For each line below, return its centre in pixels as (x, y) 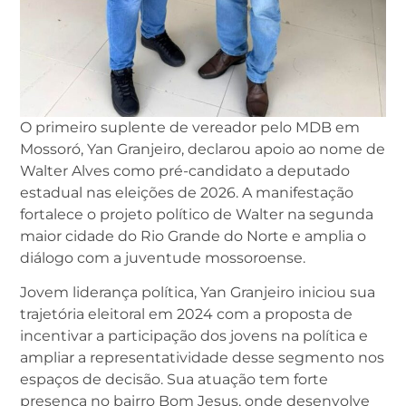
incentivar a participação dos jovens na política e (194, 336)
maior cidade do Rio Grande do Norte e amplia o (193, 237)
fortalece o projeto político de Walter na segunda (197, 215)
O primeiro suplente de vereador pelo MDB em (190, 128)
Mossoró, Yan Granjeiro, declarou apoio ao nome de (203, 150)
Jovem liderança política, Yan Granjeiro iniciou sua (198, 293)
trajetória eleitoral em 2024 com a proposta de (186, 314)
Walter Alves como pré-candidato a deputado (185, 171)
